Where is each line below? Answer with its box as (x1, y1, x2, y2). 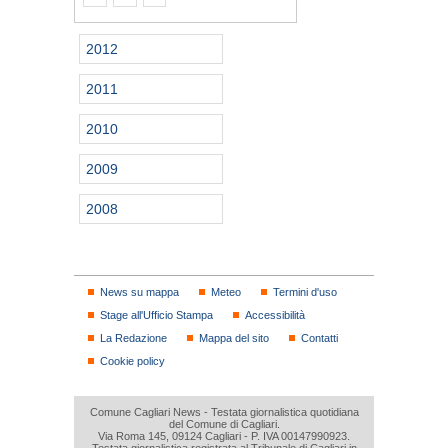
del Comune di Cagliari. (168, 418, 280, 431)
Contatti (301, 332, 338, 345)
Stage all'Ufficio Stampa (100, 309, 213, 322)
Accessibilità (245, 309, 305, 322)
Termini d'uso (273, 286, 337, 299)
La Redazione (100, 332, 167, 345)
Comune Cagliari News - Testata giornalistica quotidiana (89, 406, 359, 419)
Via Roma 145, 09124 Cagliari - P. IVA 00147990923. (98, 430, 350, 443)
